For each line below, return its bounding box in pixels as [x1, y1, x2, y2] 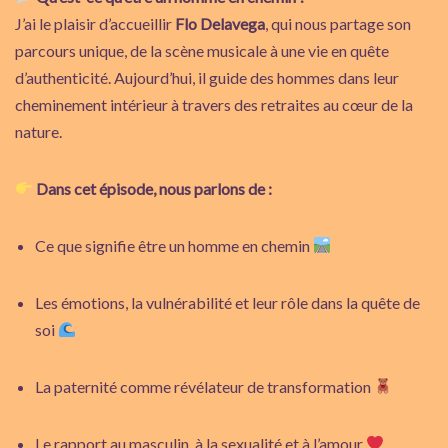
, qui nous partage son [265, 13, 411, 33]
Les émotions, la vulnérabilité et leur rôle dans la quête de [35, 292, 420, 312]
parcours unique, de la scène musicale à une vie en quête [15, 40, 389, 60]
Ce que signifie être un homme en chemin [35, 235, 313, 255]
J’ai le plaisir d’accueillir [15, 13, 175, 33]
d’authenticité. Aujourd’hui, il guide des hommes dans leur [15, 67, 399, 87]
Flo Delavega [175, 13, 265, 33]
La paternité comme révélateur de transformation [35, 376, 374, 396]
